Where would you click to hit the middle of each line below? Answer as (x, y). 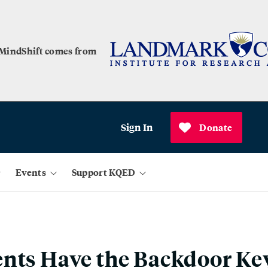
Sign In (137, 127)
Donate (216, 127)
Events (31, 172)
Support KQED (103, 172)
